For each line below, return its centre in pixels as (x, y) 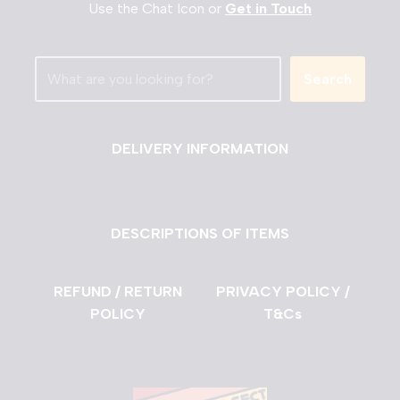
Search (328, 79)
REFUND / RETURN (117, 292)
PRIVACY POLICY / (283, 292)
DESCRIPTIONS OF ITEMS (200, 233)
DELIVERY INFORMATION (200, 149)
